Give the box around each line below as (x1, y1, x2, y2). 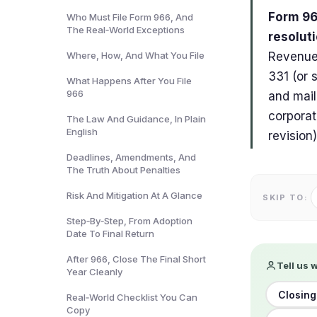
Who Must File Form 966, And (67, 11, 193, 23)
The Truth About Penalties (67, 164, 180, 175)
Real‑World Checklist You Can (67, 292, 197, 303)
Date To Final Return (67, 228, 154, 239)
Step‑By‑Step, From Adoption (67, 215, 192, 226)
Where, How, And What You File (67, 50, 204, 61)
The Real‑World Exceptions (67, 24, 185, 35)
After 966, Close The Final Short (67, 253, 206, 265)
